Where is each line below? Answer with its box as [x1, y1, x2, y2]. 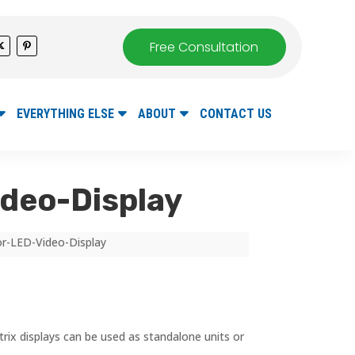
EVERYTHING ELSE [17, 106, 114, 121]
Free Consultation [150, 38, 259, 56]
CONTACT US [200, 106, 272, 121]
